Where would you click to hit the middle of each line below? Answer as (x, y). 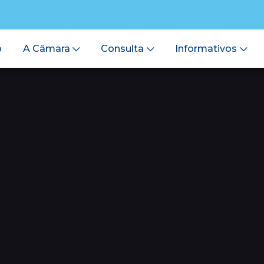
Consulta (123, 48)
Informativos (206, 48)
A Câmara (46, 48)
